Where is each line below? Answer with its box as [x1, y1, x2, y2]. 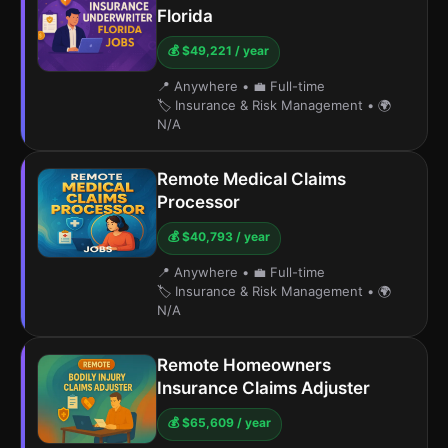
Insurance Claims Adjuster [157, 378, 370, 398]
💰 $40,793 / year [168, 229, 270, 244]
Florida [157, 6, 213, 26]
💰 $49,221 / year [168, 43, 269, 58]
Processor [157, 192, 240, 212]
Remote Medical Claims [157, 169, 346, 189]
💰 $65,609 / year [168, 415, 271, 430]
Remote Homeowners [157, 355, 331, 375]
